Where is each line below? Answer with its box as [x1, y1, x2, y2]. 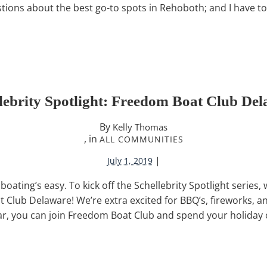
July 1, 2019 [107, 155, 153, 167]
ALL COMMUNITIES [99, 133, 184, 145]
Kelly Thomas [113, 121, 167, 133]
